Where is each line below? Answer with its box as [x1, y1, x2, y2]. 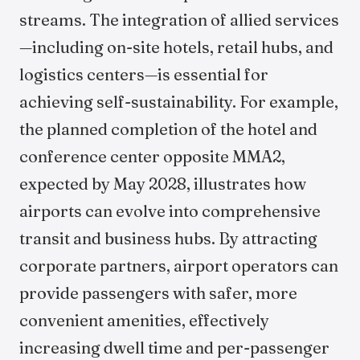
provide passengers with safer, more [19, 283, 297, 303]
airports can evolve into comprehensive [19, 201, 321, 221]
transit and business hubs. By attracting [19, 228, 317, 248]
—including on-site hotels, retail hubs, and [19, 37, 333, 57]
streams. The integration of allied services [19, 10, 339, 30]
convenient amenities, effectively [19, 310, 269, 330]
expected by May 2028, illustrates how [19, 174, 306, 194]
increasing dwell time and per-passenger [19, 337, 329, 358]
